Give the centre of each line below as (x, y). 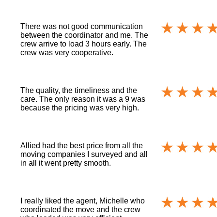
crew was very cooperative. (67, 52)
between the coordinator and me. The (85, 35)
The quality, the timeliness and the (79, 90)
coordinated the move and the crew (81, 209)
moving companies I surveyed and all (84, 154)
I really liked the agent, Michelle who (83, 201)
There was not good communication (82, 26)
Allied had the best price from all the (82, 145)
